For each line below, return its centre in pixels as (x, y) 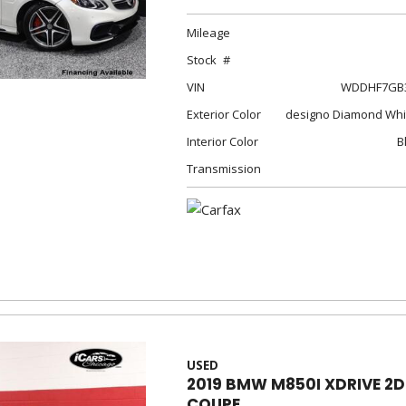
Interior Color (222, 141)
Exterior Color (223, 114)
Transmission (223, 169)
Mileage (208, 33)
